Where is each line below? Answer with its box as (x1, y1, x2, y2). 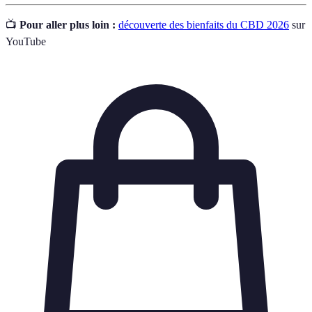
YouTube (6, 35, 46, 47)
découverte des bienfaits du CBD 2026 (118, 18, 289, 31)
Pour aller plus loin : (19, 18, 116, 31)
